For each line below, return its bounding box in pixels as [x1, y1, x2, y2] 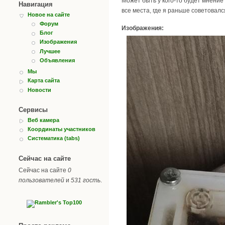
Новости [28, 86, 51, 93]
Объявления [40, 57, 75, 63]
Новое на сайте [28, 11, 70, 18]
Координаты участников [28, 126, 95, 133]
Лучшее [40, 48, 60, 54]
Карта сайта [28, 77, 60, 84]
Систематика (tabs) [28, 135, 80, 142]
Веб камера [28, 117, 59, 123]
